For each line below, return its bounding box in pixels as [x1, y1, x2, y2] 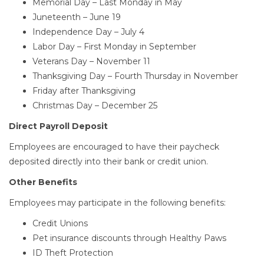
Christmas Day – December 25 [32, 100, 157, 111]
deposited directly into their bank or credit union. [9, 156, 208, 167]
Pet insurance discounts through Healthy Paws [32, 233, 226, 243]
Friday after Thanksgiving [32, 85, 136, 96]
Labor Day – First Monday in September [32, 41, 196, 52]
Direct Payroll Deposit [9, 121, 108, 131]
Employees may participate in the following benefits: [9, 197, 226, 208]
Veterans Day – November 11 [32, 56, 150, 67]
